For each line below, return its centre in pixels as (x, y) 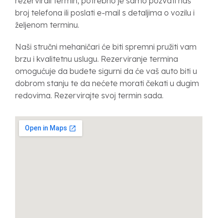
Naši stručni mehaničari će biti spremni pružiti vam (106, 46)
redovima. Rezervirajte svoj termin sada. (90, 95)
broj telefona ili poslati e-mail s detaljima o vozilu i (105, 12)
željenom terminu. (47, 25)
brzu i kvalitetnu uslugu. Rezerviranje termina (97, 59)
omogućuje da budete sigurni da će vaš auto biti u (106, 71)
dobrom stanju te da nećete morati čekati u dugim (107, 83)
